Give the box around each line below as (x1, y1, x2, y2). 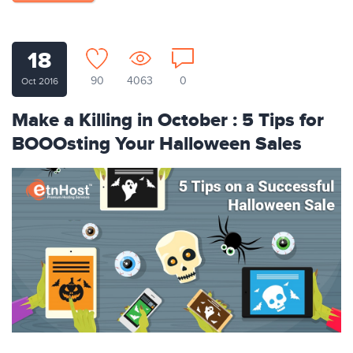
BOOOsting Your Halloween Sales (12, 132, 302, 156)
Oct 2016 (20, 76, 58, 87)
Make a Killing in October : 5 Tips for (12, 109, 324, 132)
